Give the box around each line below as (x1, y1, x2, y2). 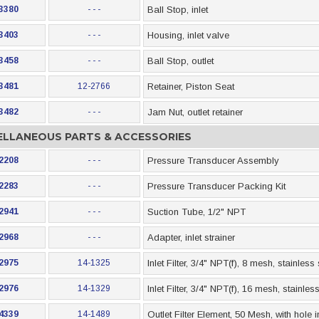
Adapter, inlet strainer (147, 232, 235, 243)
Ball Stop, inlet (147, 4, 208, 15)
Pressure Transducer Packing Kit (147, 181, 286, 192)
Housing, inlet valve (147, 30, 229, 41)
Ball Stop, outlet (147, 56, 214, 66)
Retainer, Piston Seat (147, 81, 234, 92)
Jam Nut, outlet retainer (147, 107, 243, 117)
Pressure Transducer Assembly (147, 155, 279, 166)
